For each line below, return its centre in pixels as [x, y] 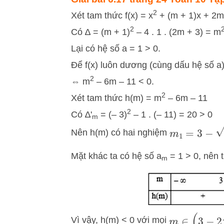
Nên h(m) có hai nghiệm [120, 132]
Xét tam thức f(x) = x [112, 15]
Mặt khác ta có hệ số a [116, 156]
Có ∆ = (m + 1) [100, 32]
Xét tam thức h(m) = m [116, 98]
